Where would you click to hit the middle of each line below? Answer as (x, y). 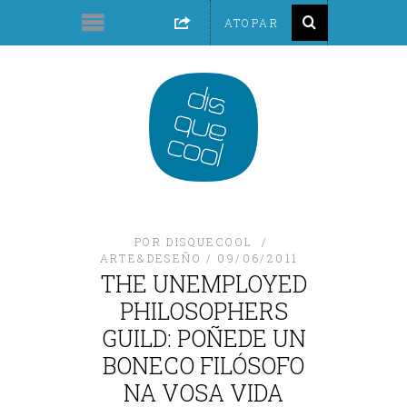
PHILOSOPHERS (203, 311)
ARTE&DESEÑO (150, 258)
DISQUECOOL (209, 242)
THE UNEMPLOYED (203, 284)
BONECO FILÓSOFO (203, 366)
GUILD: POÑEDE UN (203, 338)
